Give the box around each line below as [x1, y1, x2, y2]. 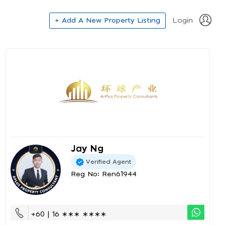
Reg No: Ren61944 [71, 171, 137, 178]
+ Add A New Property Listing [55, 17, 160, 24]
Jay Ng [71, 145, 103, 154]
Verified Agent [86, 158, 131, 165]
